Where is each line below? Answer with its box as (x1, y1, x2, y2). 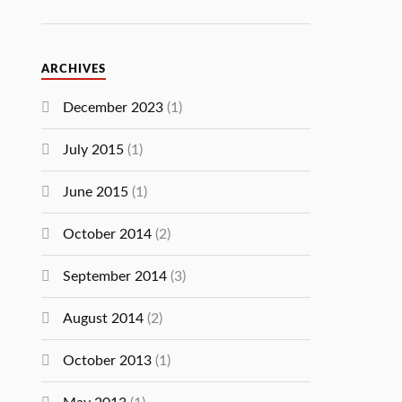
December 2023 (63, 100, 164, 115)
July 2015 (63, 143, 125, 157)
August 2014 (63, 311, 144, 326)
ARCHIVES (41, 64, 107, 74)
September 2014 (63, 269, 168, 284)
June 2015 (63, 185, 129, 199)
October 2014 (63, 227, 153, 241)
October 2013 (63, 354, 153, 368)
